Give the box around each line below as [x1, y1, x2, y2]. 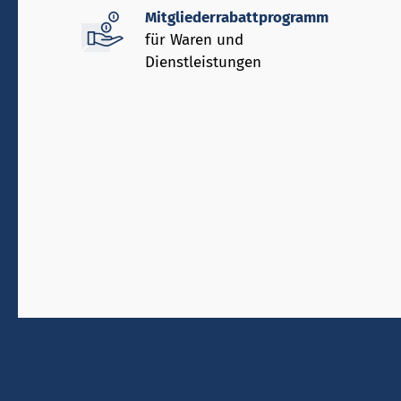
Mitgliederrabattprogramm [145, 8, 328, 28]
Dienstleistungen [145, 53, 261, 73]
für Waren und [145, 30, 243, 50]
